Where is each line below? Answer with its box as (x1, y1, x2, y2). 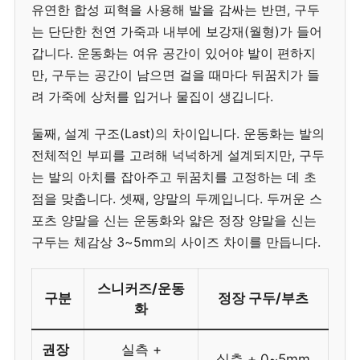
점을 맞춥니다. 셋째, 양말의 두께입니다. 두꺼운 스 (31, 190, 322, 207)
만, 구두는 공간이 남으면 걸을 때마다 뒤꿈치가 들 (31, 67, 320, 84)
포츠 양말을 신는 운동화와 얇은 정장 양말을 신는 (31, 212, 317, 229)
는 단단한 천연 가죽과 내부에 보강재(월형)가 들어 (31, 23, 322, 40)
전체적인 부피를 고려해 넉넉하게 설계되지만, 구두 (31, 147, 325, 164)
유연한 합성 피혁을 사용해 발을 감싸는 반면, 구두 (31, 2, 320, 18)
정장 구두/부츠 (218, 290, 309, 307)
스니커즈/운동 (97, 280, 185, 297)
